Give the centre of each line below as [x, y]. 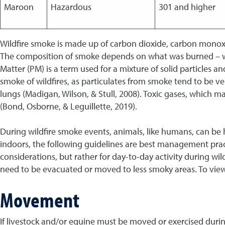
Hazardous [71, 7]
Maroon [19, 7]
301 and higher [187, 7]
